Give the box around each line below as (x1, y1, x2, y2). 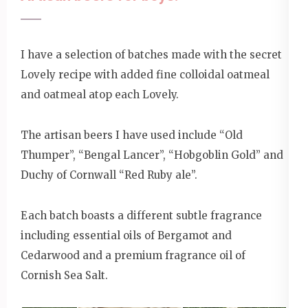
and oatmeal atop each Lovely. (21, 87, 179, 101)
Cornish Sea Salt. (21, 268, 108, 282)
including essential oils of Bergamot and (21, 228, 232, 242)
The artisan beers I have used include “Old (21, 128, 243, 142)
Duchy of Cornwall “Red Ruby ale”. (21, 168, 197, 181)
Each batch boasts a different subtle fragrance (21, 208, 262, 222)
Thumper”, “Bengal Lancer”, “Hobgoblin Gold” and (21, 148, 283, 162)
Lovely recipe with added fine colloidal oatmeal (21, 67, 269, 81)
